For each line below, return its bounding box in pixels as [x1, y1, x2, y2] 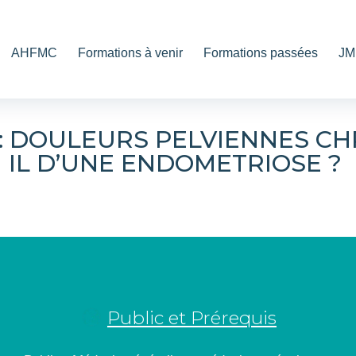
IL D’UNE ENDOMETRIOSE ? [8, 148, 348, 178]
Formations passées [203, 46, 318, 60]
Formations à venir [78, 46, 183, 60]
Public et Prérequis [106, 306, 277, 329]
